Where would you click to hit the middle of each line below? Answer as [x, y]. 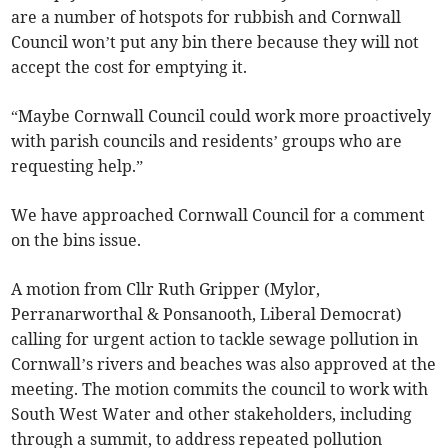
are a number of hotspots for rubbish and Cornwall [206, 17]
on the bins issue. [76, 240]
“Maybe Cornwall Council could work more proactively [221, 116]
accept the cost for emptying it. [129, 67]
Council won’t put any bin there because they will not [215, 42]
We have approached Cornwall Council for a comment [218, 215]
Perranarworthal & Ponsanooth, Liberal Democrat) [207, 314]
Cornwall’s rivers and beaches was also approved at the [224, 364]
